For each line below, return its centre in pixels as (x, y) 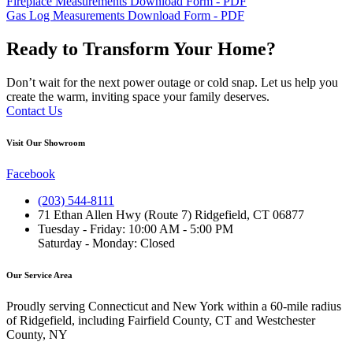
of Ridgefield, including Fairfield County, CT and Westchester (161, 321)
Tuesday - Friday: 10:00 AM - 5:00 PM (136, 229)
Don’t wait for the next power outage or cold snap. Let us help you (172, 83)
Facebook (31, 174)
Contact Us (34, 111)
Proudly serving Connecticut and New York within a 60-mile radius (174, 307)
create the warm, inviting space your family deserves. (138, 97)
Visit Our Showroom (46, 143)
